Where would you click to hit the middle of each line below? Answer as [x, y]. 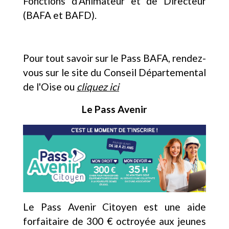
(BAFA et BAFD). [60, 15]
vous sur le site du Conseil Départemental [114, 72]
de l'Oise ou [50, 86]
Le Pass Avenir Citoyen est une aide [114, 207]
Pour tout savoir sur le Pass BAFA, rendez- [114, 58]
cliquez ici [98, 86]
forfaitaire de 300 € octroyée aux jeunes [114, 221]
